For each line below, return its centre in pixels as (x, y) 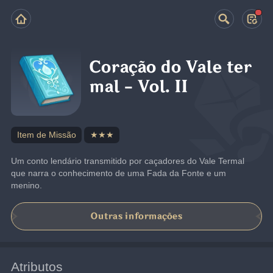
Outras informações (136, 216)
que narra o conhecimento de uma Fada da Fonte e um (119, 173)
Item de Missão (46, 135)
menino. (27, 185)
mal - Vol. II (139, 87)
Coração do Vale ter (171, 68)
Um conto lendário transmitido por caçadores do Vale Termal (128, 161)
